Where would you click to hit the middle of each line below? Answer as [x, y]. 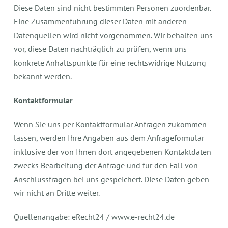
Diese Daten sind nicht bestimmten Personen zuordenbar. [112, 8]
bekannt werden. [43, 76]
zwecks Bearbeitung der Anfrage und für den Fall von [106, 165]
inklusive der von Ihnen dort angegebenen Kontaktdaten [113, 152]
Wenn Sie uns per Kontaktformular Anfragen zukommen [110, 124]
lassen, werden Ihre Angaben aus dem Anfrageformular [109, 138]
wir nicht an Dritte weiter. [57, 193]
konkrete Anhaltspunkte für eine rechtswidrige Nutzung [110, 63]
